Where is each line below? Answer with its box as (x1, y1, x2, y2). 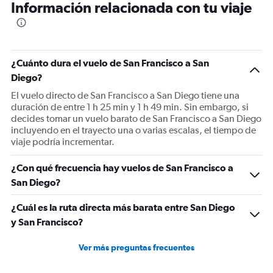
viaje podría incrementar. (11, 136, 115, 148)
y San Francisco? (11, 216, 83, 228)
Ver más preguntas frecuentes (79, 243, 194, 253)
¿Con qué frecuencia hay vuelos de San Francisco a (11, 162, 233, 174)
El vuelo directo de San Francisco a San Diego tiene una (11, 90, 239, 102)
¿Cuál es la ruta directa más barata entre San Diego (11, 202, 235, 213)
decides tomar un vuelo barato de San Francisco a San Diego (11, 113, 261, 125)
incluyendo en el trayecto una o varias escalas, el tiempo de (11, 124, 256, 136)
